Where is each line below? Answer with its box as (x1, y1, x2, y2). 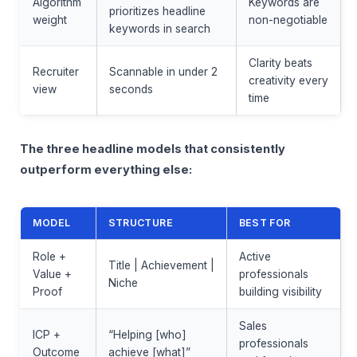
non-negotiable (248, 13, 328, 26)
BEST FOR (238, 216, 291, 229)
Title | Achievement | (108, 258, 214, 272)
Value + (32, 267, 72, 280)
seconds (108, 82, 153, 96)
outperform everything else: (20, 162, 192, 177)
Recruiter (32, 65, 79, 78)
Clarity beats (248, 56, 312, 69)
